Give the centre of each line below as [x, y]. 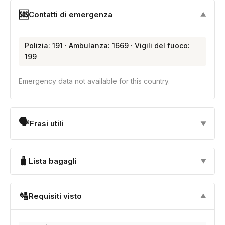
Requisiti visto [55, 196]
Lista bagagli [53, 161]
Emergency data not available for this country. [94, 81]
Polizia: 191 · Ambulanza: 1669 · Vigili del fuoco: [107, 46]
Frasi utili [46, 124]
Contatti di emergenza [71, 14]
